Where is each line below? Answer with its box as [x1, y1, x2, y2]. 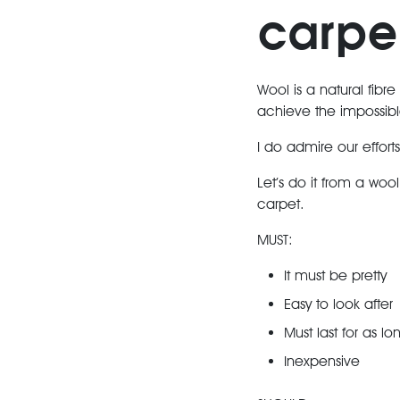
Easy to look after [284, 296, 393, 312]
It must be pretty [284, 267, 387, 284]
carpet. [257, 196, 304, 212]
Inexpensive [284, 353, 360, 370]
